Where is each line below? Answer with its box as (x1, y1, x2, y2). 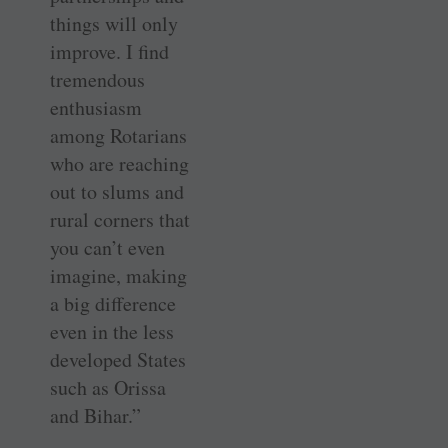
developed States (50, 345, 186, 373)
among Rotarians (50, 121, 187, 149)
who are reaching (50, 149, 189, 177)
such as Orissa (50, 373, 166, 401)
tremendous (50, 65, 145, 93)
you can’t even (50, 233, 165, 261)
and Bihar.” (50, 401, 141, 429)
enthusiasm (50, 93, 142, 121)
